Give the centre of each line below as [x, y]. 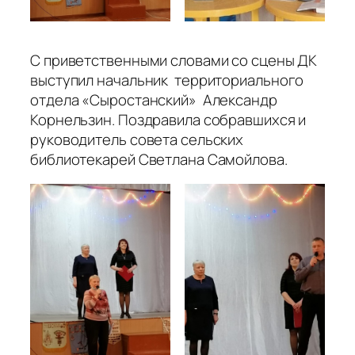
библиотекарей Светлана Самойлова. [159, 159]
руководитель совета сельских [137, 139]
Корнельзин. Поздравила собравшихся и [168, 119]
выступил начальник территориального [167, 80]
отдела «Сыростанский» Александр [154, 99]
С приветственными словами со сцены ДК [174, 60]
